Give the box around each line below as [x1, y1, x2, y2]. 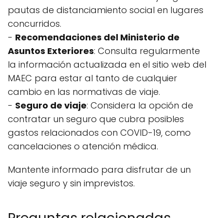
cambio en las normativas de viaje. [8, 86, 160, 98]
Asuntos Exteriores [8, 45, 94, 57]
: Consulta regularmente [94, 45, 200, 57]
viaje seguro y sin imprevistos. [8, 177, 135, 189]
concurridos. [8, 18, 61, 30]
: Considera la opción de [87, 99, 193, 111]
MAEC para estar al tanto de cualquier [8, 72, 177, 84]
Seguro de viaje [15, 99, 87, 111]
